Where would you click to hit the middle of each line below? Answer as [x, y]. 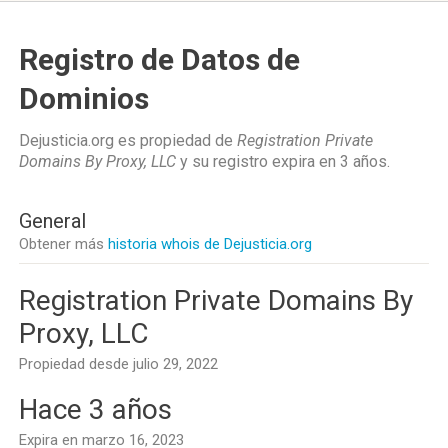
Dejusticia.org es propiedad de [128, 140]
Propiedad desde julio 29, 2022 [118, 364]
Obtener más [63, 244]
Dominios [84, 98]
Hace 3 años [95, 409]
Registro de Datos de [159, 59]
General [52, 221]
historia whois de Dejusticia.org [210, 244]
